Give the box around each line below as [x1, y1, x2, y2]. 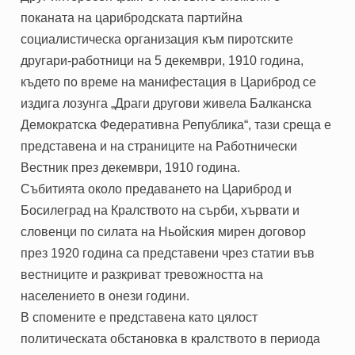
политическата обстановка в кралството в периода [21, 331, 321, 345]
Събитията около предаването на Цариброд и [21, 181, 292, 196]
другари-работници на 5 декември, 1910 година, [21, 53, 304, 67]
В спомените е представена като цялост [21, 310, 258, 324]
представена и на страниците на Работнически [21, 139, 298, 153]
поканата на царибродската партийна [21, 10, 243, 25]
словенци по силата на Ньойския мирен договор [21, 224, 307, 239]
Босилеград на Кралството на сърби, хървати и [21, 203, 300, 217]
